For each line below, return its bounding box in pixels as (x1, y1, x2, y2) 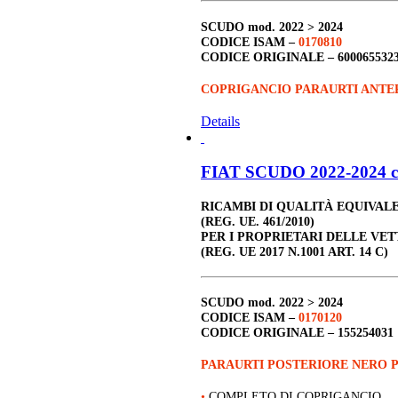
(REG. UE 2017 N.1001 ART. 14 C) (201, 243, 388, 259)
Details (201, 113, 240, 129)
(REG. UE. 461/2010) (201, 213, 314, 228)
